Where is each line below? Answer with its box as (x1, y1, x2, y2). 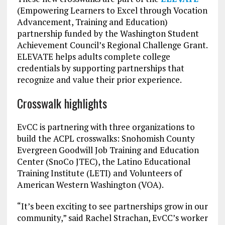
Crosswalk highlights (17, 93, 107, 112)
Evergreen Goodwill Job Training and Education (17, 144, 199, 156)
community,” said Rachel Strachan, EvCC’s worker (17, 211, 208, 223)
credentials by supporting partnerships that (17, 62, 184, 74)
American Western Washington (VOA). (17, 178, 165, 190)
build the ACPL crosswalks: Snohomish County (17, 132, 195, 144)
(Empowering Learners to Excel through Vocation (17, 4, 207, 16)
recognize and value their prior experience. (17, 73, 183, 85)
